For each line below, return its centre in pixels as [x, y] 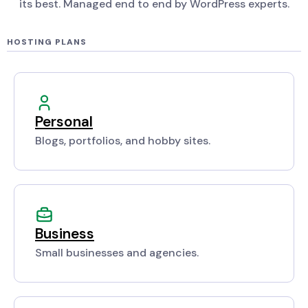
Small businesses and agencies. [117, 253]
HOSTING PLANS [47, 42]
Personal [64, 122]
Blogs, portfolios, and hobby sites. [123, 141]
